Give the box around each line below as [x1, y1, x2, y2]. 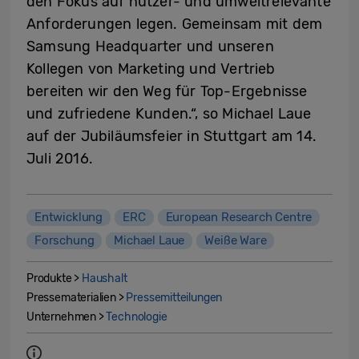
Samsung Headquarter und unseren [26, 37, 274, 55]
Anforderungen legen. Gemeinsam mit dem [26, 14, 323, 33]
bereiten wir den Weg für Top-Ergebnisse [26, 82, 308, 100]
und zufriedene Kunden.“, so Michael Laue [26, 104, 312, 123]
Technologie [106, 309, 167, 324]
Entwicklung [34, 209, 103, 224]
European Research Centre [165, 209, 313, 224]
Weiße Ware [204, 232, 267, 248]
